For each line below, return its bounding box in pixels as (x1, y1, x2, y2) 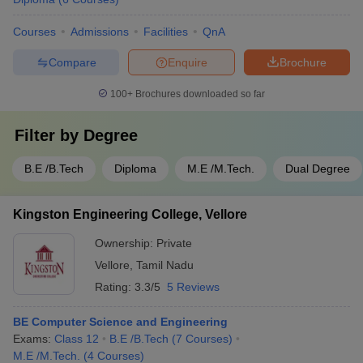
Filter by (15, 126, 83, 144)
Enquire (168, 55, 207, 69)
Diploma (114, 162, 156, 175)
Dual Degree (285, 162, 350, 175)
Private (156, 237, 192, 250)
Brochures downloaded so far (133, 88, 265, 100)
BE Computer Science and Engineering (13, 315, 228, 328)
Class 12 (54, 332, 99, 345)
